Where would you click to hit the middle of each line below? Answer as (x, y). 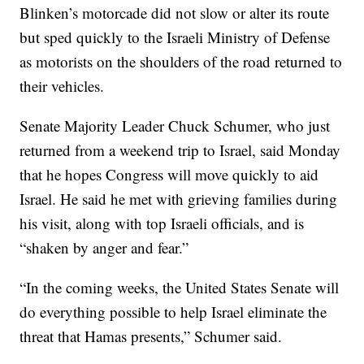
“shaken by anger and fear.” (104, 247)
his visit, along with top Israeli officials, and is (162, 223)
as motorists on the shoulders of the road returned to (181, 61)
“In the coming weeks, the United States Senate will (180, 287)
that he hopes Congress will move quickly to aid (169, 174)
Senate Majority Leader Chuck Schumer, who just (175, 125)
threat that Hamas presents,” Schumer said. (151, 336)
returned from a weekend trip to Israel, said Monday (180, 149)
